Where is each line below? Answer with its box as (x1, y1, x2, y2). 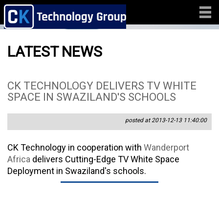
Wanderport (144, 142, 189, 153)
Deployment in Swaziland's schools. (7, 166, 146, 176)
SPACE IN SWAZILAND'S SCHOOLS (7, 91, 176, 104)
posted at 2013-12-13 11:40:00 (125, 117, 207, 124)
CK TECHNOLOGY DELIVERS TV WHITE (7, 80, 197, 92)
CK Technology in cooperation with (7, 142, 144, 153)
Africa (7, 154, 30, 165)
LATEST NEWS (7, 43, 102, 60)
